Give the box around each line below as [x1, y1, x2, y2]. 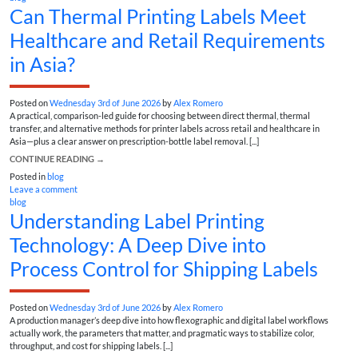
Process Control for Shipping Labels [10, 256, 318, 280]
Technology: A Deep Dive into [10, 232, 266, 257]
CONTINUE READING [10, 153, 96, 164]
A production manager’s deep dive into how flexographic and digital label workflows [10, 315, 328, 326]
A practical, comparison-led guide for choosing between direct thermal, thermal [10, 109, 310, 121]
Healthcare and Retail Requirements [10, 27, 325, 52]
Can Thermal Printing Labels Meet [10, 3, 306, 28]
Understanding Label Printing [10, 208, 265, 233]
